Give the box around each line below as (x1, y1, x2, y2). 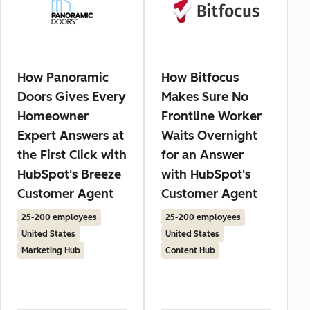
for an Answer (161, 147, 244, 163)
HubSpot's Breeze (17, 167, 121, 183)
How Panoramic (17, 70, 109, 86)
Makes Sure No (161, 89, 248, 105)
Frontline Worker (161, 109, 262, 125)
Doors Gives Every (17, 89, 126, 105)
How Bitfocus (161, 70, 239, 86)
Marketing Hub (21, 246, 80, 256)
